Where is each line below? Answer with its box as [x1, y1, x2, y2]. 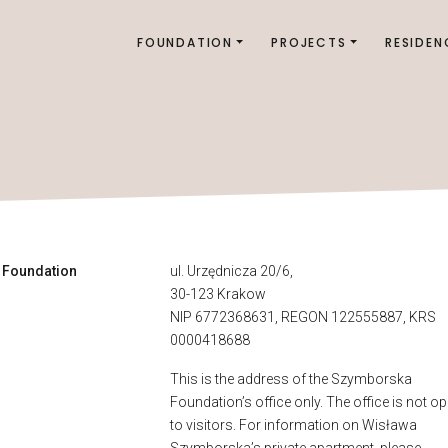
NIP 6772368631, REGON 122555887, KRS [170, 309, 437, 325]
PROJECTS [271, 34, 347, 51]
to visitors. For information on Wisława [170, 417, 418, 433]
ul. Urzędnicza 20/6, [170, 263, 294, 279]
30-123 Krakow [170, 286, 267, 302]
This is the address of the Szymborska [170, 371, 413, 387]
